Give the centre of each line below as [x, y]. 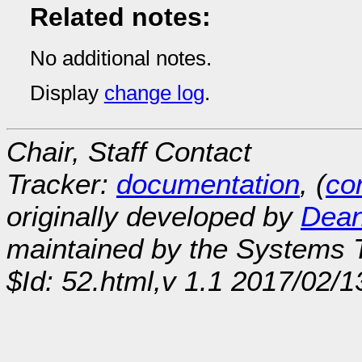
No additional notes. [120, 58]
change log [154, 93]
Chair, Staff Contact [129, 152]
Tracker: [61, 184]
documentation [208, 184]
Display [67, 93]
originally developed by [154, 217]
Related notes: [120, 17]
